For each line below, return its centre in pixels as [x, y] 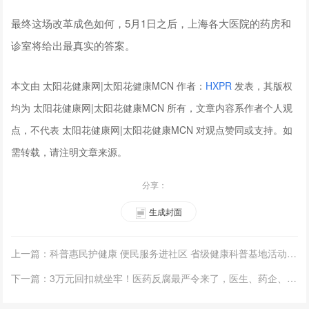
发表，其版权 [262, 86]
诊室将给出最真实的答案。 [73, 46]
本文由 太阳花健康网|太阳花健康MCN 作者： [109, 86]
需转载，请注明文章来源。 [69, 152]
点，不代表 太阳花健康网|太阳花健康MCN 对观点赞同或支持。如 [152, 130]
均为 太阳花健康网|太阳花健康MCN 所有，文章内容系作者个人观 [152, 108]
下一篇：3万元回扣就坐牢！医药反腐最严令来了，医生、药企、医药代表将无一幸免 [292, 278]
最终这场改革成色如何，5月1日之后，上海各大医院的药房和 [151, 23]
